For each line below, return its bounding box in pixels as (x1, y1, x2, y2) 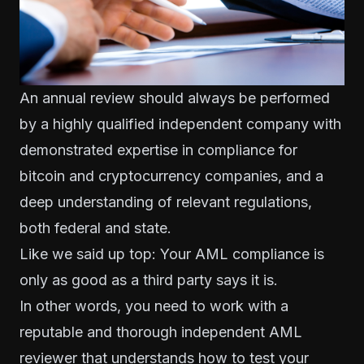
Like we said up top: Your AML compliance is (19, 245, 324, 262)
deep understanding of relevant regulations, (19, 193, 312, 210)
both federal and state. (19, 219, 171, 236)
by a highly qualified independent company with (19, 115, 341, 132)
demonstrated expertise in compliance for (19, 141, 297, 158)
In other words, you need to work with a (19, 297, 288, 314)
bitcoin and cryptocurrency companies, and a (19, 167, 323, 184)
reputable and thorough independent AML (19, 323, 302, 340)
